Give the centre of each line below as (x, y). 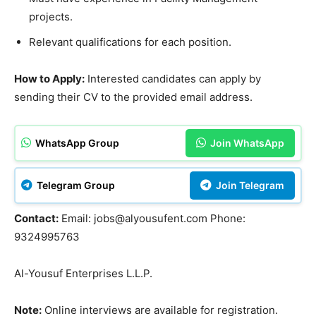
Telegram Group (75, 186)
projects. (51, 17)
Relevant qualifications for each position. (130, 42)
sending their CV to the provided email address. (133, 97)
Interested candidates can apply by (173, 79)
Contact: (36, 219)
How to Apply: (49, 79)
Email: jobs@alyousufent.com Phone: (152, 219)
